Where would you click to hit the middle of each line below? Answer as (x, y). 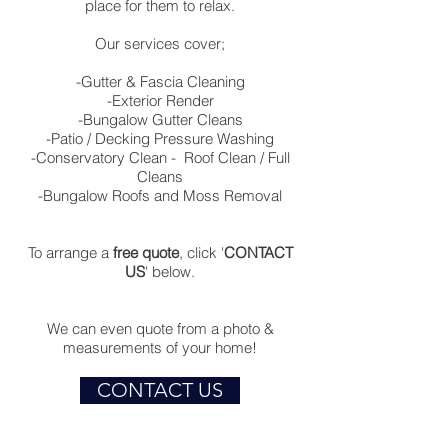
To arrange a (70, 252)
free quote (145, 252)
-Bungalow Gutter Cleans (160, 119)
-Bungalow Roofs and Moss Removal (160, 195)
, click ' (201, 252)
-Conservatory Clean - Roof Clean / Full (160, 157)
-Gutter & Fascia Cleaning (160, 81)
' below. (170, 271)
